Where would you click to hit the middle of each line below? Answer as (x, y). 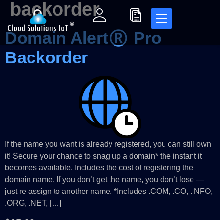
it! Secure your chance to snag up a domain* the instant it (103, 156)
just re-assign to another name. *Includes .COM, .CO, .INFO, (109, 192)
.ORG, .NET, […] (33, 203)
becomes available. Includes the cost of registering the (99, 168)
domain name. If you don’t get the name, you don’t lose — (104, 180)
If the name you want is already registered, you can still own (108, 144)
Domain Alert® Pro (83, 38)
